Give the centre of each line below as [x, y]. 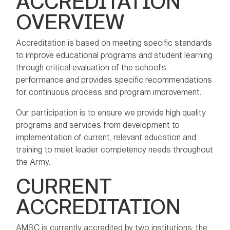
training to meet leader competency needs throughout [114, 150]
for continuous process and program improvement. [109, 92]
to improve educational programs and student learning [114, 55]
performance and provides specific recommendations [114, 80]
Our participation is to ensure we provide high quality [111, 113]
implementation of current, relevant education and [106, 138]
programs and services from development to [98, 125]
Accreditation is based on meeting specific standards [114, 43]
